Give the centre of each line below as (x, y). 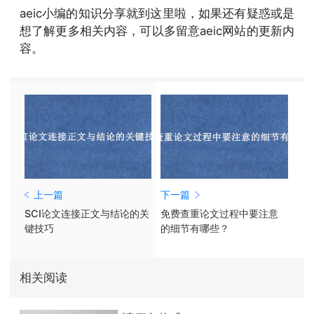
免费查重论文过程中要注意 (220, 213)
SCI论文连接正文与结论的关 (87, 213)
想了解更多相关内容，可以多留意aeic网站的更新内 (157, 30)
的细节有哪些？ (195, 228)
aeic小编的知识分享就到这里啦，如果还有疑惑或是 (157, 13)
